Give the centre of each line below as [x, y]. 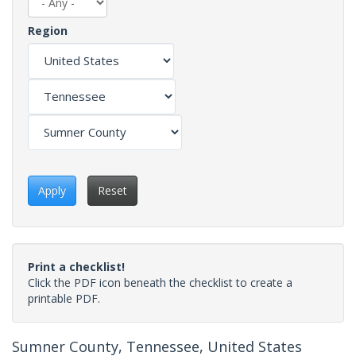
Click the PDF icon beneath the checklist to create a [160, 282]
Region [48, 30]
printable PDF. [64, 298]
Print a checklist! [76, 266]
